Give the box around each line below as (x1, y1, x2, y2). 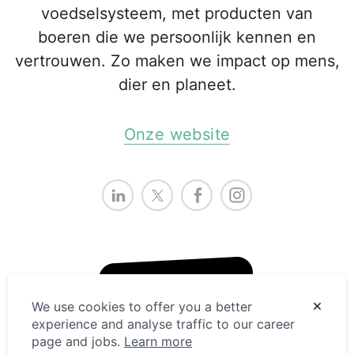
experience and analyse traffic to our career (32, 316, 295, 332)
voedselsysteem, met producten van (41, 4, 313, 24)
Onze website (123, 125, 231, 145)
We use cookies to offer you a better (32, 299, 252, 314)
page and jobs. (32, 333, 124, 349)
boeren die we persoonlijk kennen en (38, 28, 316, 47)
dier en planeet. (118, 75, 236, 95)
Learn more (124, 333, 192, 349)
